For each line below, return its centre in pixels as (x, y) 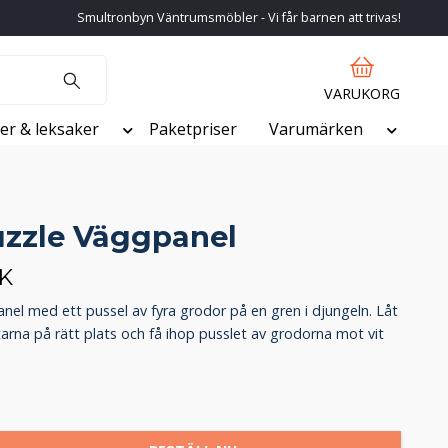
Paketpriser (193, 129)
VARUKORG (362, 94)
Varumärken (316, 129)
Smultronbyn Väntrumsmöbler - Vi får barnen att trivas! (239, 17)
